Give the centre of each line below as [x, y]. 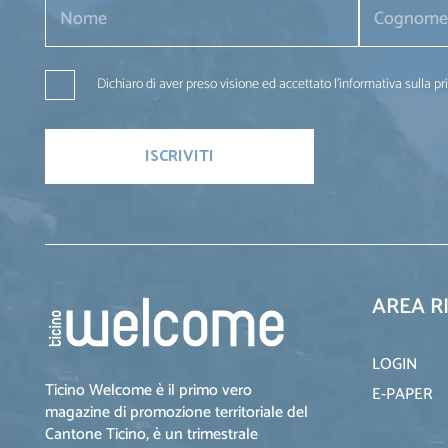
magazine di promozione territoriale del [176, 413]
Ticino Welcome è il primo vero [148, 391]
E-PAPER [402, 395]
